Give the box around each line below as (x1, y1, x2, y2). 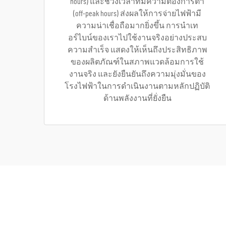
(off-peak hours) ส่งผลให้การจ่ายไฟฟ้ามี (73, 10, 201, 18)
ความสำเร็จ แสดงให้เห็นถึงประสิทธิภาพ (67, 46, 207, 54)
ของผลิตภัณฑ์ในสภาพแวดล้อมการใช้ (71, 58, 204, 66)
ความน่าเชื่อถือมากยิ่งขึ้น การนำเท (76, 22, 198, 30)
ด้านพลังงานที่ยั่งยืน (103, 94, 172, 102)
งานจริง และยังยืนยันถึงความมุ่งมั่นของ (69, 70, 206, 78)
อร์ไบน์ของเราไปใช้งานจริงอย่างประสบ (68, 34, 207, 42)
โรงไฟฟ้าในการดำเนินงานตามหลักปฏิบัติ (65, 82, 210, 90)
